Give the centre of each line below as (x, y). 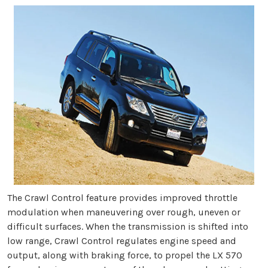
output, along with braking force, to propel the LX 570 (125, 255)
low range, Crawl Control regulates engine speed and (122, 240)
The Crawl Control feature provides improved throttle (122, 197)
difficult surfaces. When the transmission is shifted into (128, 226)
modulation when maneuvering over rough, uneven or (124, 212)
